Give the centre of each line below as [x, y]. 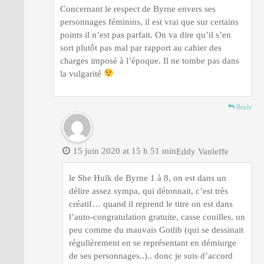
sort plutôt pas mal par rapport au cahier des [141, 47]
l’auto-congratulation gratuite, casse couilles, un [157, 217]
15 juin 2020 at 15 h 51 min [125, 151]
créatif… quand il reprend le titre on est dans [151, 204]
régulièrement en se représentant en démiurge [153, 242]
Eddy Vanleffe [204, 151]
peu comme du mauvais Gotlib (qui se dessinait [156, 230]
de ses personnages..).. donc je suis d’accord [151, 255]
